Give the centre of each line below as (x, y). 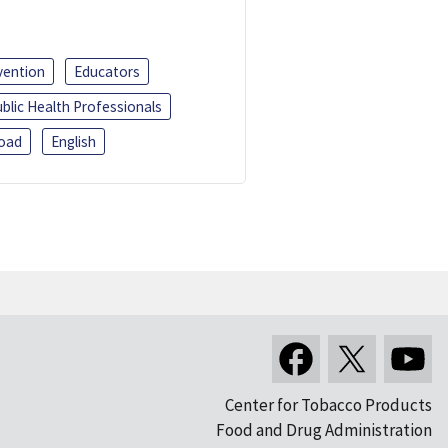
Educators (107, 71)
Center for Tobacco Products (328, 405)
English (73, 141)
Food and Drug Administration (324, 430)
